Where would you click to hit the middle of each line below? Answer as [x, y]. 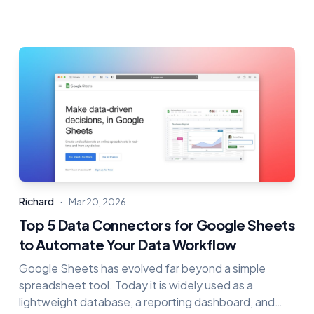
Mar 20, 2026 [97, 202]
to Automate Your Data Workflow [128, 244]
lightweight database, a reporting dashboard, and [146, 302]
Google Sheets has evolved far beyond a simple [142, 268]
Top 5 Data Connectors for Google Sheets [157, 225]
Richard [36, 201]
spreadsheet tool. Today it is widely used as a [136, 285]
